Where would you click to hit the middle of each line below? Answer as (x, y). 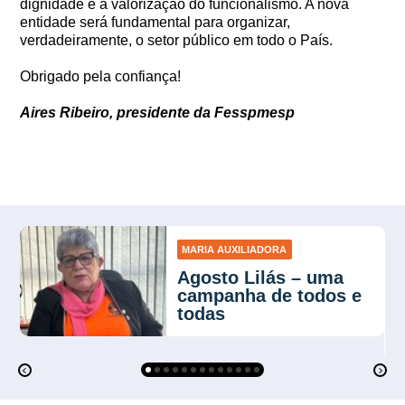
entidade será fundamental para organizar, (155, 22)
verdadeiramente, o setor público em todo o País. (177, 40)
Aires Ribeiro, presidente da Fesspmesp (158, 113)
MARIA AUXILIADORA (235, 250)
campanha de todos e (269, 296)
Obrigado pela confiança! (101, 76)
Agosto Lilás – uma (260, 278)
